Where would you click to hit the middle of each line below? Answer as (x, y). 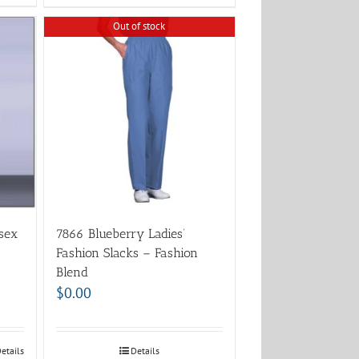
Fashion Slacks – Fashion (127, 252)
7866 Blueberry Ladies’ (120, 233)
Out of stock (139, 26)
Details (145, 350)
